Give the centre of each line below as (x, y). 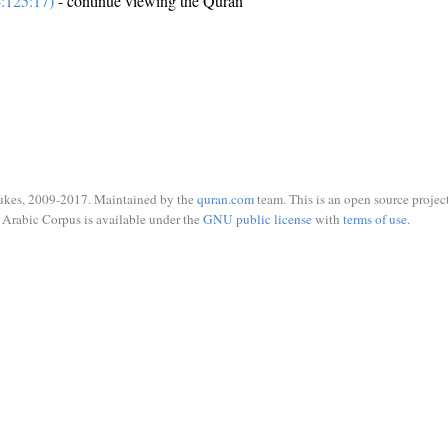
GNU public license (257, 218)
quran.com (225, 199)
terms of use (374, 218)
